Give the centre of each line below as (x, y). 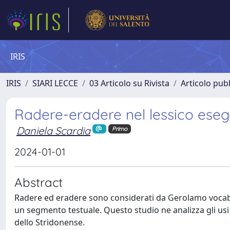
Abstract (39, 182)
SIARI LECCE (55, 83)
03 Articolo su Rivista (129, 83)
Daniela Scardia (53, 131)
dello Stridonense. (50, 222)
